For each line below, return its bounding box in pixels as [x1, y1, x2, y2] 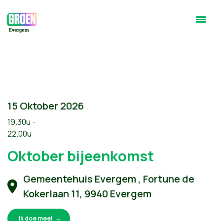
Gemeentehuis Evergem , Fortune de [23, 172, 194, 185]
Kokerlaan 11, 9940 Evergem [23, 187, 151, 200]
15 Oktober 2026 [7, 99, 84, 112]
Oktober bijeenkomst [7, 146, 154, 166]
